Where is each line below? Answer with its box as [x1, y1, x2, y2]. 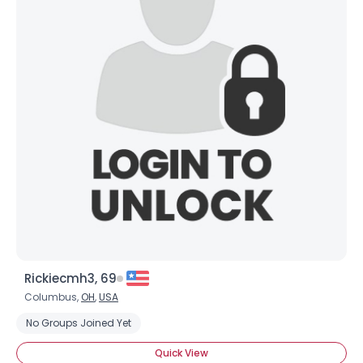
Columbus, [24, 290, 81, 304]
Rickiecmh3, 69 [24, 270, 117, 287]
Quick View [155, 346, 208, 360]
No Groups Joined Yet [26, 316, 131, 330]
